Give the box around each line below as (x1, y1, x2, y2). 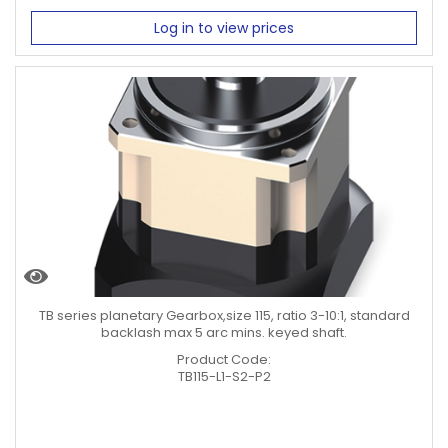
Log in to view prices (154, 18, 294, 38)
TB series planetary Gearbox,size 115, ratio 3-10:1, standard (38, 306, 410, 325)
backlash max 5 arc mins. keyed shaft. (101, 323, 347, 342)
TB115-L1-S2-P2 (177, 367, 271, 386)
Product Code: (177, 350, 271, 369)
